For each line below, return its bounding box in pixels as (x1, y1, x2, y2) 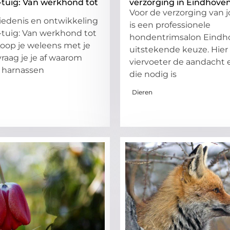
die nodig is (129, 69, 177, 79)
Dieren (132, 88, 152, 96)
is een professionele (129, 20, 210, 30)
